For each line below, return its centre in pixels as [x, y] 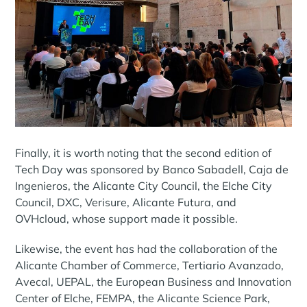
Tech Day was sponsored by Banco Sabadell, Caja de [152, 169]
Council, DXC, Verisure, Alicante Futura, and [126, 202]
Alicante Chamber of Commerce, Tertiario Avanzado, [150, 265]
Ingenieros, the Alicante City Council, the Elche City [144, 185]
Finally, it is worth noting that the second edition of [144, 152]
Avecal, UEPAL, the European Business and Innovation [153, 281]
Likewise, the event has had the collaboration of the [147, 248]
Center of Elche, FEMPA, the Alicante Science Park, [143, 298]
